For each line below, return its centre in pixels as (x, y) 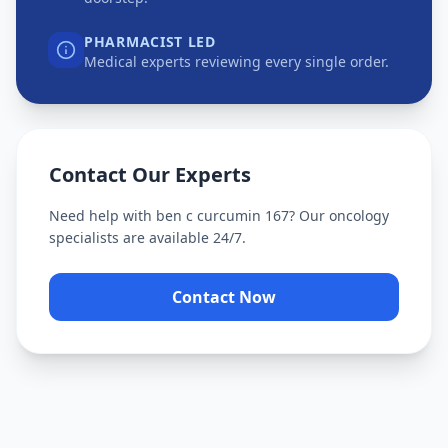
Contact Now (224, 297)
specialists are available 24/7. (147, 237)
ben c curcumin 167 (222, 215)
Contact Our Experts (150, 174)
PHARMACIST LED (150, 41)
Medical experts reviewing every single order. (236, 61)
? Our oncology (339, 215)
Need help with (102, 215)
